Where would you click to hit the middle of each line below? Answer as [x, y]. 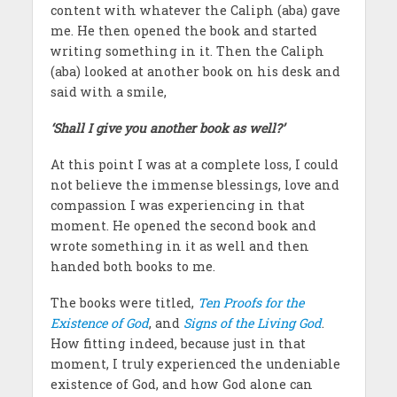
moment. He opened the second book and [183, 225]
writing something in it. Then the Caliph [187, 51]
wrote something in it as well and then [179, 245]
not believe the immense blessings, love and [195, 184]
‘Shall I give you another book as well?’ [169, 128]
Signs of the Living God [252, 323]
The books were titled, [124, 302]
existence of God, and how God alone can [181, 384]
